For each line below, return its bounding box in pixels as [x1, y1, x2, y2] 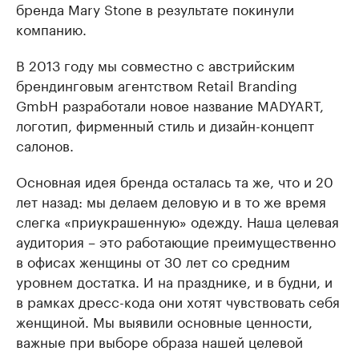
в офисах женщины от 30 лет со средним [16, 249, 290, 271]
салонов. [16, 133, 74, 155]
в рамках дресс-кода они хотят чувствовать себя [16, 289, 340, 311]
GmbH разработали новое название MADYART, [16, 93, 324, 115]
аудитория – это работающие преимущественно [16, 229, 336, 251]
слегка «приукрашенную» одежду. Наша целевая [16, 209, 339, 231]
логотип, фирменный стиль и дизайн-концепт [16, 113, 314, 135]
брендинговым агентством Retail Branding [16, 73, 297, 95]
